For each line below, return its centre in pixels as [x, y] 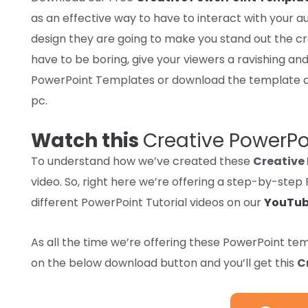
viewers [204, 59]
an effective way [91, 18]
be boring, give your [128, 59]
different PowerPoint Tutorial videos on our [147, 202]
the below [75, 263]
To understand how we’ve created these [142, 161]
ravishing [261, 59]
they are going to [115, 38]
